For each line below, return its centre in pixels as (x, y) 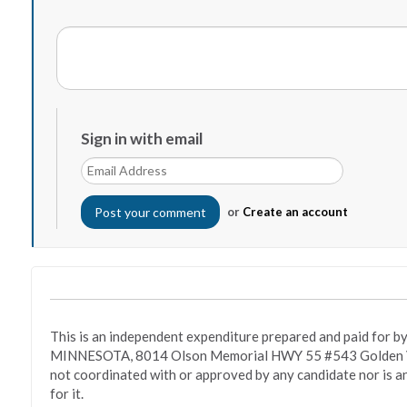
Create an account (295, 211)
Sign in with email (142, 138)
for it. (66, 394)
